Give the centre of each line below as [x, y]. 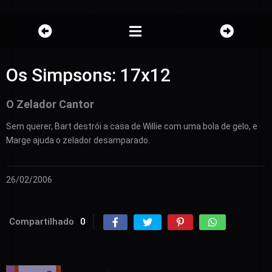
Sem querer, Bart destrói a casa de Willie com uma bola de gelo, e [132, 127]
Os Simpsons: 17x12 [88, 75]
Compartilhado [42, 222]
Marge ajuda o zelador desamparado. [78, 141]
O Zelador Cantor [50, 104]
